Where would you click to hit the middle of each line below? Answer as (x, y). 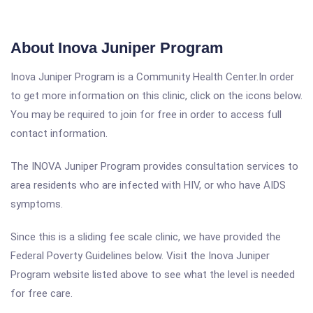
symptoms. (37, 204)
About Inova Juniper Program (117, 48)
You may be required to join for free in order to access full (146, 115)
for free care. (42, 293)
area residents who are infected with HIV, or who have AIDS (148, 185)
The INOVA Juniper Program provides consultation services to (154, 166)
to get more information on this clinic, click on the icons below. (156, 96)
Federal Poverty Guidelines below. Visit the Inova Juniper (140, 256)
